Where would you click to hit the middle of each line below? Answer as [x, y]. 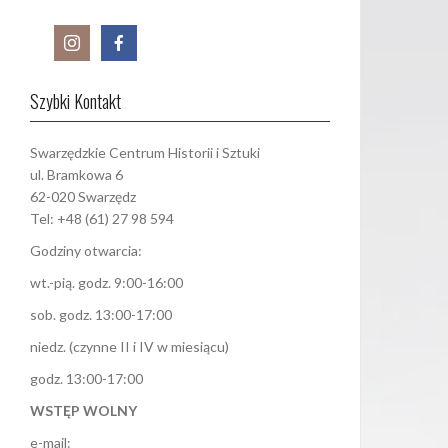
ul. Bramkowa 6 [76, 174]
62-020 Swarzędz [83, 196]
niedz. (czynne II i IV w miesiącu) [129, 346]
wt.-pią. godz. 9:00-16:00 [106, 282]
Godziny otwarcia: [86, 250]
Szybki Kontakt [75, 100]
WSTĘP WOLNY [83, 410]
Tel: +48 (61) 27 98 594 [102, 218]
